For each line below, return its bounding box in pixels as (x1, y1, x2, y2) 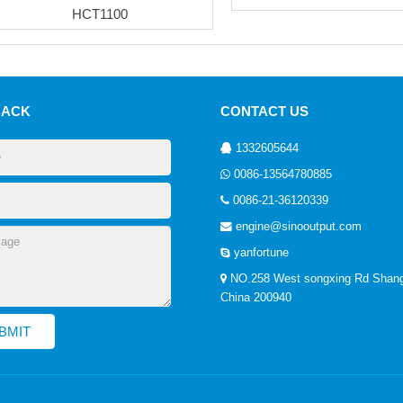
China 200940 (220, 291, 291, 304)
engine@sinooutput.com (236, 220, 362, 233)
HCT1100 (72, 5, 129, 22)
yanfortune (234, 246, 289, 259)
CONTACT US (220, 103, 309, 119)
